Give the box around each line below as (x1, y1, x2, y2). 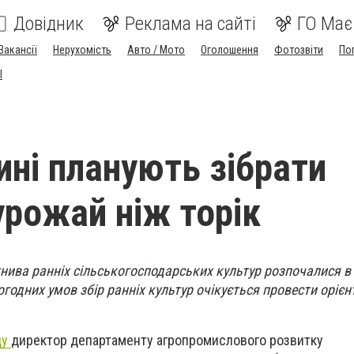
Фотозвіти (274, 43, 323, 56)
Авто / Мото (127, 43, 185, 56)
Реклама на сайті (125, 13, 256, 35)
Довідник (13, 13, 84, 35)
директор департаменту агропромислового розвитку (11, 332, 323, 349)
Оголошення (201, 43, 258, 56)
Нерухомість (53, 43, 111, 56)
